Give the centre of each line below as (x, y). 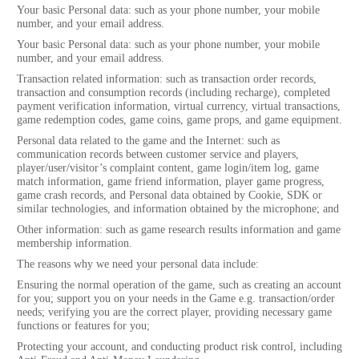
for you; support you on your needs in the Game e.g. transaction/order (175, 298)
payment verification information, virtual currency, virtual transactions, (178, 106)
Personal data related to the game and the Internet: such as (148, 141)
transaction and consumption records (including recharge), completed (173, 93)
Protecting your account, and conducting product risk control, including (179, 347)
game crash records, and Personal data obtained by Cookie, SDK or (169, 195)
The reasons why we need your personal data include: (137, 264)
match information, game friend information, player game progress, (170, 182)
